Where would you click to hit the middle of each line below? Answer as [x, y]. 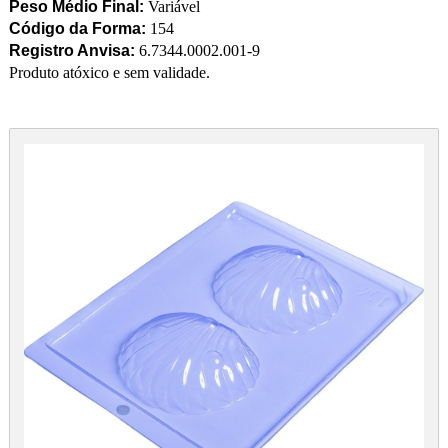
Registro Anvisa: [71, 51]
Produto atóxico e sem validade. [109, 73]
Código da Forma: [77, 29]
